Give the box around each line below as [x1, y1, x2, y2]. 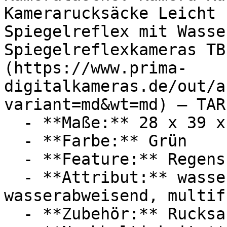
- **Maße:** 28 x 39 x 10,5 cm [4, 113, 23, 132]
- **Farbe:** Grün [4, 132, 23, 150]
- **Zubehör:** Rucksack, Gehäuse [4, 205, 23, 223]
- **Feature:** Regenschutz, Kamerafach [4, 150, 23, 168]
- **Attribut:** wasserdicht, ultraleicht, [4, 168, 23, 186]
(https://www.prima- [4, 59, 187, 77]
